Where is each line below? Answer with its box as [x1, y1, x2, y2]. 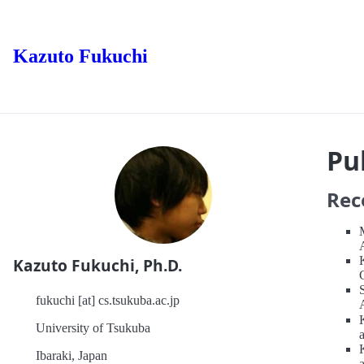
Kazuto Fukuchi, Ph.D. [13, 254, 182, 276]
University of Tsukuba [36, 321, 150, 335]
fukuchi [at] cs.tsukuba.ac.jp [36, 293, 180, 307]
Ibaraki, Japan [36, 349, 107, 362]
